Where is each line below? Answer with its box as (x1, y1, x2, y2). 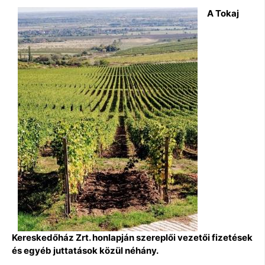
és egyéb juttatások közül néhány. (12, 244, 159, 256)
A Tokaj (207, 7, 239, 19)
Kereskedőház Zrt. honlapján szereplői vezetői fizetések (12, 231, 253, 243)
